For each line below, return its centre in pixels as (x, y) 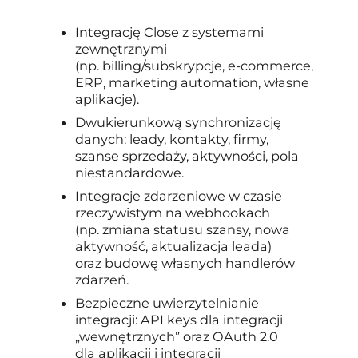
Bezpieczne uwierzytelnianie (167, 302)
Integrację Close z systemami (170, 32)
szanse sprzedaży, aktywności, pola (187, 155)
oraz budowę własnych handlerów (185, 263)
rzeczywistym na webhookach (173, 212)
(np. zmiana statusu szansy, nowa (183, 229)
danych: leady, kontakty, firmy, (172, 139)
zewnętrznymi (121, 48)
